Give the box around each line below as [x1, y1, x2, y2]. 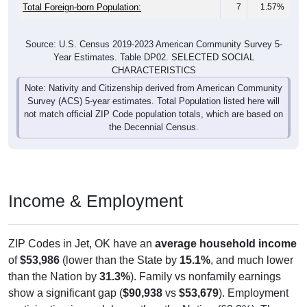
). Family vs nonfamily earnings [130, 271, 281, 283]
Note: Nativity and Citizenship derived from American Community [25, 83, 282, 94]
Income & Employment [8, 191, 183, 211]
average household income [155, 238, 297, 250]
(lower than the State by [60, 254, 180, 267]
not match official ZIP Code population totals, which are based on [24, 109, 283, 120]
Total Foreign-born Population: [23, 2, 141, 13]
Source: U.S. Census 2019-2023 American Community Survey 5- [25, 39, 282, 50]
